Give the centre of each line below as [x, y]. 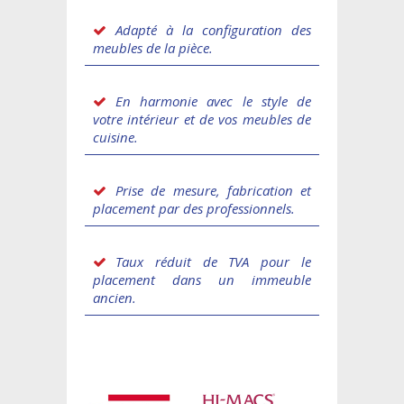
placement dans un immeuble [202, 279]
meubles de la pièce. [153, 47]
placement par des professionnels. [194, 208]
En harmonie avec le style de [213, 101]
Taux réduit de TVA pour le [213, 261]
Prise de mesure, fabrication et [213, 190]
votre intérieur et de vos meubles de [202, 119]
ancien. [115, 297]
